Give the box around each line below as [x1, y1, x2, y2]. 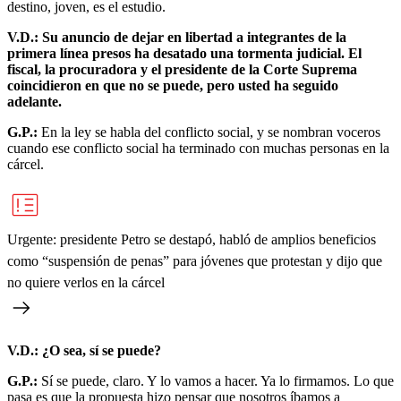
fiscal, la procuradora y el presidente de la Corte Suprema [7, 61, 357, 77]
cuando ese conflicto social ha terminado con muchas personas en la [7, 140, 389, 156]
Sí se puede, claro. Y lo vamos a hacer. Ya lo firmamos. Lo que [38, 372, 394, 388]
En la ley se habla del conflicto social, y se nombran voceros [38, 124, 380, 140]
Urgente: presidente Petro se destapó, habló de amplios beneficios [7, 231, 376, 247]
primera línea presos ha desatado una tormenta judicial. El [7, 45, 362, 61]
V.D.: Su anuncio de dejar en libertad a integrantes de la [7, 29, 346, 45]
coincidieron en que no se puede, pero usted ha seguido [7, 77, 338, 93]
